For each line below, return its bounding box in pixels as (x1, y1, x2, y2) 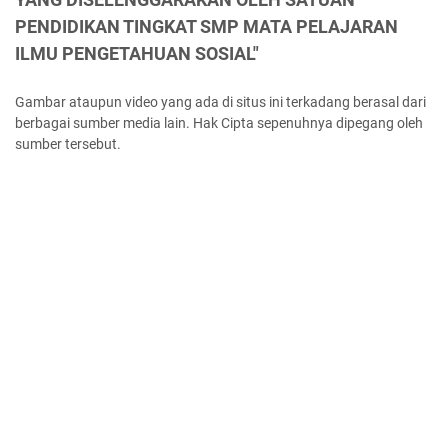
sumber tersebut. (15, 136, 121, 153)
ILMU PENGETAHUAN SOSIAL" (15, 43, 259, 65)
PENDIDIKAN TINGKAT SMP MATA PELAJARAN (15, 16, 398, 38)
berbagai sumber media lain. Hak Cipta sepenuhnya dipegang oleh (15, 115, 423, 132)
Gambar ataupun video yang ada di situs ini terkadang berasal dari (15, 94, 426, 111)
